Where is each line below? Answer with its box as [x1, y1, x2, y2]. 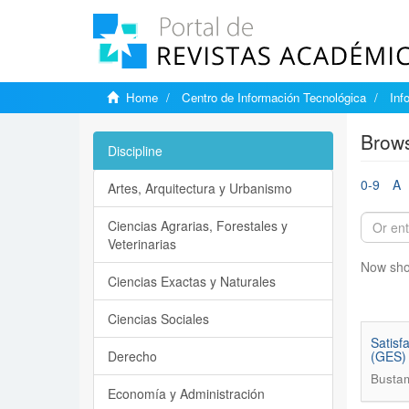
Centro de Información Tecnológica [182, 89, 366, 106]
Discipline [108, 142, 163, 160]
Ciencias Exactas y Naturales [108, 272, 276, 290]
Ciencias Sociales [108, 309, 209, 328]
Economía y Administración [108, 384, 265, 403]
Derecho [108, 347, 157, 365]
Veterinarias [108, 235, 176, 253]
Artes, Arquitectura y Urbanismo [108, 179, 292, 197]
